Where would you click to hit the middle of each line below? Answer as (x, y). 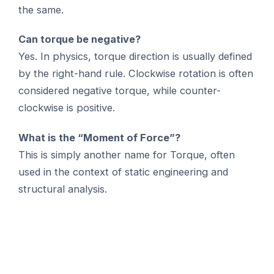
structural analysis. (63, 189)
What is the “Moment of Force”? (100, 137)
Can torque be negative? (80, 39)
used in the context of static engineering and (124, 172)
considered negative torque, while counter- (120, 91)
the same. (41, 9)
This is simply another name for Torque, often (127, 154)
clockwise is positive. (67, 108)
